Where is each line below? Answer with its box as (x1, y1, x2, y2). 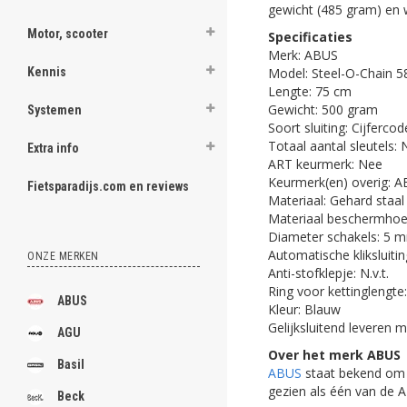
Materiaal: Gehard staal (268, 191, 404, 209)
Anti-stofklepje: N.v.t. (268, 263, 389, 282)
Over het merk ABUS (268, 345, 401, 363)
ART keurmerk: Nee (268, 154, 382, 173)
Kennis (27, 65, 66, 79)
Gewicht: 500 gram (268, 100, 378, 118)
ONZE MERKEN (27, 250, 99, 263)
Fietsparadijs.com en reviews (27, 179, 189, 194)
